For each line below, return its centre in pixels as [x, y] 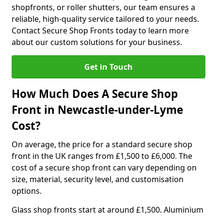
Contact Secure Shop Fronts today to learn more [100, 31]
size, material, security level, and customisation [98, 179]
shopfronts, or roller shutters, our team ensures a [103, 7]
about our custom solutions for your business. [97, 42]
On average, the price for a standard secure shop [102, 144]
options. [27, 191]
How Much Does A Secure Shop [95, 94]
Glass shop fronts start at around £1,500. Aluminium [108, 210]
